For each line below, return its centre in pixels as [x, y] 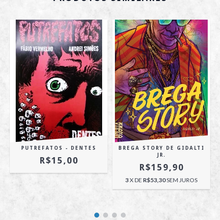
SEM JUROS [182, 180]
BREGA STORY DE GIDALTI [161, 148]
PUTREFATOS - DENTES [59, 148]
